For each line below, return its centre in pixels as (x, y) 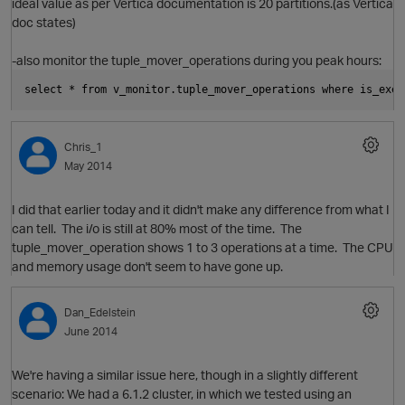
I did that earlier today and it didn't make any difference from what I (201, 210)
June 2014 (91, 332)
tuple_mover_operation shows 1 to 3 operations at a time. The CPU (202, 248)
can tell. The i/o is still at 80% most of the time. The (157, 229)
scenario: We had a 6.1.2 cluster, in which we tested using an (182, 394)
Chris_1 (83, 147)
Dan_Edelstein (100, 313)
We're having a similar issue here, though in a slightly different (185, 375)
